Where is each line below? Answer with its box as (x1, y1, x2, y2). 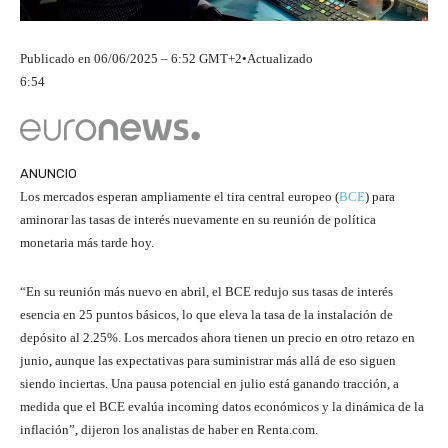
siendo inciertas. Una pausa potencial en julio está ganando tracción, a (20, 376, 399, 392)
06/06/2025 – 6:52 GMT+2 (94, 51, 242, 67)
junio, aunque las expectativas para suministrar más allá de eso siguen (20, 353, 396, 369)
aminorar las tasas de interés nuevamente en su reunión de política (20, 212, 376, 228)
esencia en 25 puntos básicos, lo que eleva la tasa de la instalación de (20, 307, 393, 323)
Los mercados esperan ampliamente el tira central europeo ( (20, 189, 339, 205)
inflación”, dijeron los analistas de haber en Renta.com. (20, 422, 318, 438)
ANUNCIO (20, 166, 77, 182)
